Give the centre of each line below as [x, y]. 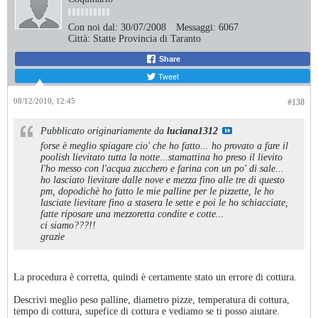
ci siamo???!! [68, 225]
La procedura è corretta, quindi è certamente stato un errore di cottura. [155, 277]
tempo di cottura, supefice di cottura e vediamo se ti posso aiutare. [147, 311]
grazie [53, 237]
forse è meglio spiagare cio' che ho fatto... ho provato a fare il [164, 146]
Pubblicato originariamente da [104, 131]
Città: [79, 39]
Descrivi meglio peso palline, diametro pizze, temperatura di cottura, [152, 300]
